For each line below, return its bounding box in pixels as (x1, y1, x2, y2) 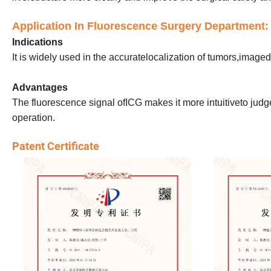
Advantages (12, 82, 68, 93)
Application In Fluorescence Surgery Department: (12, 20, 269, 33)
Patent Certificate (12, 140, 99, 153)
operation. (12, 113, 55, 123)
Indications (12, 37, 63, 48)
